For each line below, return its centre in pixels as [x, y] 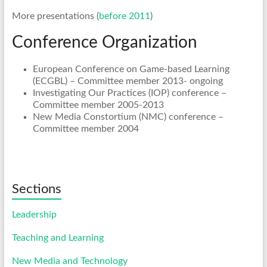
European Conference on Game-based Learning [131, 69]
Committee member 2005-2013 [98, 105]
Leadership [34, 215]
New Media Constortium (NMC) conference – [128, 117]
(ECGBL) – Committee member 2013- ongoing [128, 81]
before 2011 [124, 16]
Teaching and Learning [58, 238]
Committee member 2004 [86, 129]
